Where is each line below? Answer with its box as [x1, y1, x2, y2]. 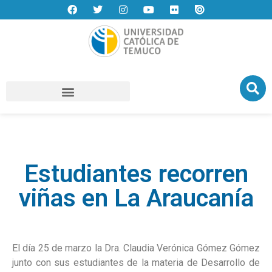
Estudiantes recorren [24, 160, 248, 188]
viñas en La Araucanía [18, 184, 254, 212]
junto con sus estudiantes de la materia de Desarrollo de [12, 257, 260, 268]
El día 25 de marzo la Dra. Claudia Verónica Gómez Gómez [12, 242, 260, 254]
